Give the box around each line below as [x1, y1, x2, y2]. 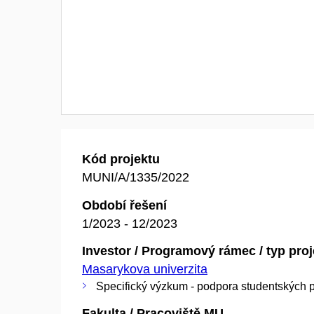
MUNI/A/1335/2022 [82, 170, 189, 184]
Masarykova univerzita [82, 262, 207, 276]
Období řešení [82, 198, 167, 212]
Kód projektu [82, 152, 160, 166]
